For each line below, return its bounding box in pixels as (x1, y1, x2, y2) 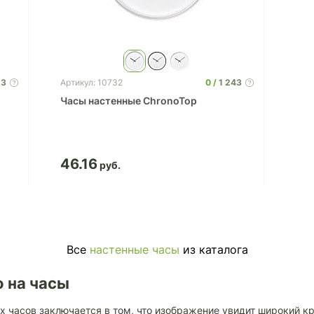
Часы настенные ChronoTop (60, 95, 197, 107)
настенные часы (89, 243, 179, 257)
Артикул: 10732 (60, 77, 123, 88)
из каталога (179, 243, 248, 257)
